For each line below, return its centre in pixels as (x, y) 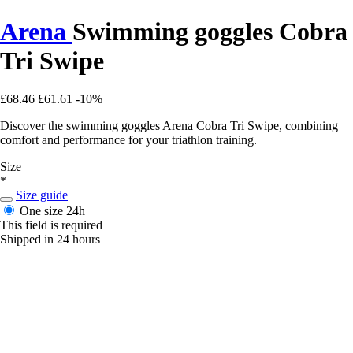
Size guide (42, 195)
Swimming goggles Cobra (210, 31)
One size (43, 211)
